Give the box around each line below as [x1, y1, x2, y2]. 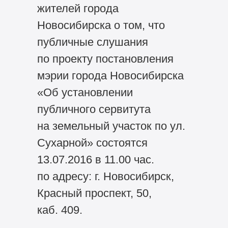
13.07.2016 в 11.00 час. [37, 153, 154, 166]
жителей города [37, 2, 119, 15]
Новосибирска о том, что [37, 18, 165, 32]
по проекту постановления [37, 52, 174, 65]
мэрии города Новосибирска [37, 69, 184, 82]
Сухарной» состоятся [37, 136, 148, 149]
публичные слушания [37, 35, 148, 48]
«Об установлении [37, 85, 133, 99]
